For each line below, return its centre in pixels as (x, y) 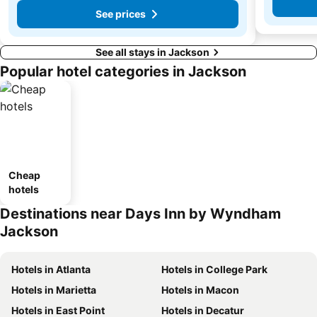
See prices (121, 14)
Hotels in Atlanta (51, 269)
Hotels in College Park (214, 269)
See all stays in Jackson (152, 52)
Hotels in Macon (200, 289)
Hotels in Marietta (54, 289)
